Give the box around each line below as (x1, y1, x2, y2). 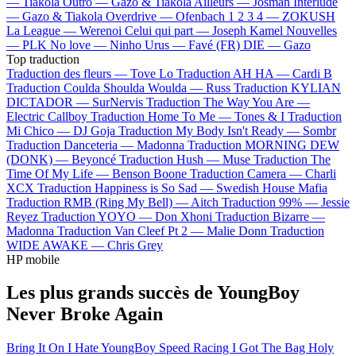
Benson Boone (112, 166, 187, 180)
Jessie (321, 195, 350, 209)
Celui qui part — (125, 23, 212, 37)
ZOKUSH (282, 9, 335, 23)
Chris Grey (107, 238, 163, 252)
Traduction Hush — (119, 152, 222, 166)
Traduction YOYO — (41, 209, 155, 223)
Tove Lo (130, 66, 173, 80)
